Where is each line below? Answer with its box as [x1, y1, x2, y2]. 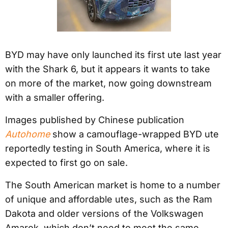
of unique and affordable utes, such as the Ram [5, 194, 212, 205]
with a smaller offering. [5, 92, 104, 103]
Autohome [5, 129, 50, 140]
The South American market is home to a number [5, 180, 220, 191]
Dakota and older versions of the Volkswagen [5, 208, 204, 219]
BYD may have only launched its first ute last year [5, 49, 221, 61]
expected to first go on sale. [5, 157, 128, 168]
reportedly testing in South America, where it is [5, 143, 210, 154]
